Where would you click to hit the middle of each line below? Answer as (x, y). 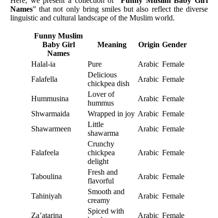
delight (98, 161)
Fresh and (103, 172)
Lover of (101, 94)
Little (96, 124)
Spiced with (106, 211)
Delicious (102, 74)
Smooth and (106, 191)
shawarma (103, 133)
